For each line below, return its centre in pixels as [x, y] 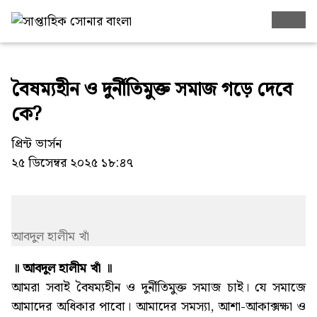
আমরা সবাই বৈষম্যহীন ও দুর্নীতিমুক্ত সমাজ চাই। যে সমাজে [158, 288]
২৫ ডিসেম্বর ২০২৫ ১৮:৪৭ [73, 163]
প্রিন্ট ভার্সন [36, 144]
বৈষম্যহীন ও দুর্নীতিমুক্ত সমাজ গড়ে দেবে [152, 91]
